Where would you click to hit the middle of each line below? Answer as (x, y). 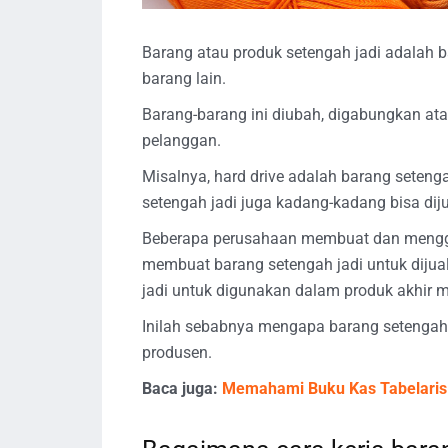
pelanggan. (181, 140)
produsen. (177, 352)
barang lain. (184, 78)
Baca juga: (182, 388)
